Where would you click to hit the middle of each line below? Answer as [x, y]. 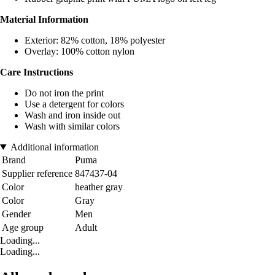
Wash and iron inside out [72, 115]
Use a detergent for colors [74, 104]
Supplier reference [37, 173]
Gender [16, 214]
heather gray [99, 187]
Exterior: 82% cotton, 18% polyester [95, 40]
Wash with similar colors [72, 126]
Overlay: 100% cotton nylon [79, 51]
